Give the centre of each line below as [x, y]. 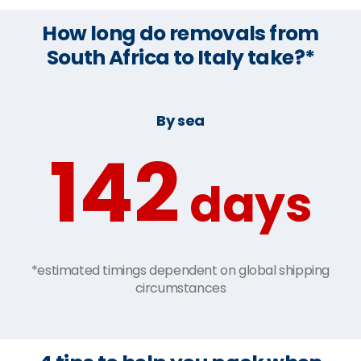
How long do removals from [180, 33]
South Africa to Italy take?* [180, 57]
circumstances [180, 288]
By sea [180, 120]
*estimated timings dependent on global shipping [180, 270]
